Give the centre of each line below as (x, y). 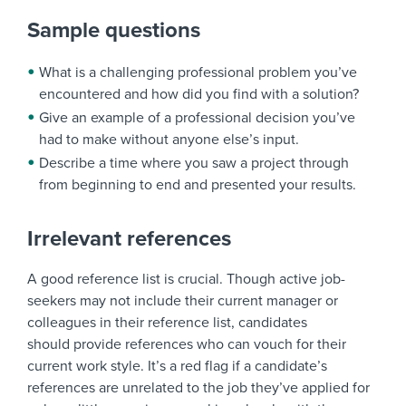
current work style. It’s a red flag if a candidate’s (177, 367)
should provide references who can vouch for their (187, 345)
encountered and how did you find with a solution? (199, 95)
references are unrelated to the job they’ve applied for (198, 388)
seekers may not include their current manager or (183, 301)
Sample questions (114, 31)
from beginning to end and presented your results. (198, 185)
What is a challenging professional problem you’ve (198, 73)
